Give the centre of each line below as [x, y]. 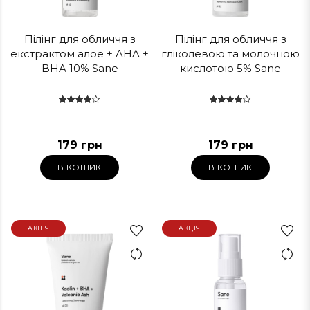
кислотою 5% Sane [230, 68]
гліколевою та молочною [230, 54]
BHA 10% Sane [80, 68]
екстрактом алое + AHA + [80, 54]
